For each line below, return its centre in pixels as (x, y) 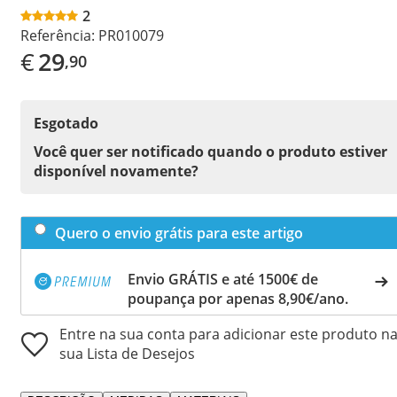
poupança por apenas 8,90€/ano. (238, 298)
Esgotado (66, 123)
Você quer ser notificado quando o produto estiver (210, 151)
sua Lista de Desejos (127, 353)
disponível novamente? (116, 171)
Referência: (58, 35)
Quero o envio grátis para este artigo (179, 233)
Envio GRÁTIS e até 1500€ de (223, 279)
